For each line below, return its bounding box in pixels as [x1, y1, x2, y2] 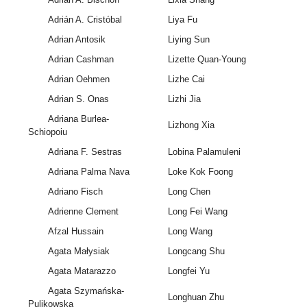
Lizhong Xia [167, 120, 214, 131]
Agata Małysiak [47, 246, 110, 257]
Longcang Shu [167, 246, 225, 257]
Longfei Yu [167, 266, 210, 277]
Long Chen [167, 186, 210, 197]
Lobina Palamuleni [167, 147, 241, 158]
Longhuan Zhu [167, 292, 224, 303]
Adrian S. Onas [47, 94, 109, 105]
